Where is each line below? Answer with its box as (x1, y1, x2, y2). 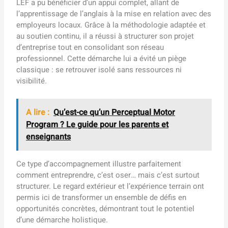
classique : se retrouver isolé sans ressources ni (16, 64, 182, 75)
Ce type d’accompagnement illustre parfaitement (16, 158, 182, 169)
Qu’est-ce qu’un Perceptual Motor (53, 106, 176, 119)
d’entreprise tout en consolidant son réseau (16, 41, 164, 53)
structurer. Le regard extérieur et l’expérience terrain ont (16, 180, 205, 192)
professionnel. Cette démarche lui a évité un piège (16, 52, 187, 64)
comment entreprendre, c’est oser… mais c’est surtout (16, 169, 200, 181)
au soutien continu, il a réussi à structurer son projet (16, 30, 194, 42)
